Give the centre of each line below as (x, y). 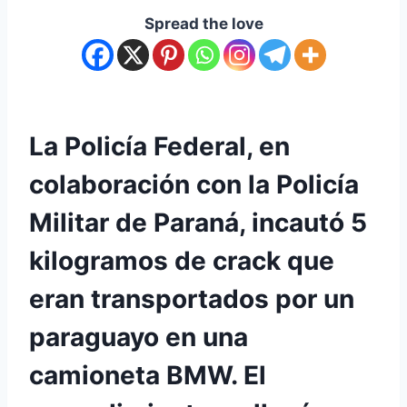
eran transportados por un (192, 298)
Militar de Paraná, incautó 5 (198, 222)
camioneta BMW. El (148, 375)
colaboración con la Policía (194, 184)
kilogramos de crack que (182, 260)
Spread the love (203, 23)
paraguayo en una (139, 337)
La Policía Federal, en (159, 146)
